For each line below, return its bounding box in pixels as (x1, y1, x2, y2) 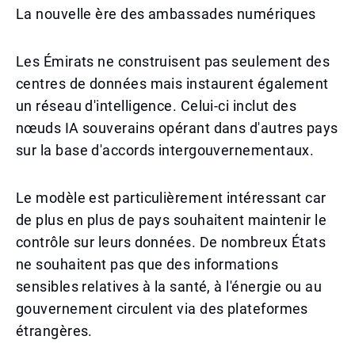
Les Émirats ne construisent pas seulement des (16, 53, 330, 70)
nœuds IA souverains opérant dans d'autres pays (16, 120, 338, 136)
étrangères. (16, 323, 93, 339)
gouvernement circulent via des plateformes (16, 300, 308, 317)
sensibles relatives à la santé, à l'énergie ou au (16, 278, 323, 295)
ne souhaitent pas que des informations (16, 256, 279, 273)
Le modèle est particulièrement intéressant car (16, 189, 326, 206)
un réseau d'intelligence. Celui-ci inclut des (16, 97, 297, 114)
